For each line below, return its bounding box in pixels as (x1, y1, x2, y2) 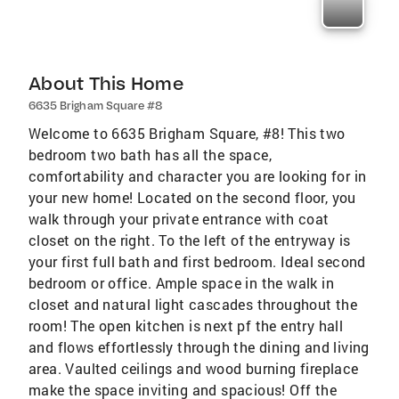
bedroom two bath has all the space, (28, 144, 272, 164)
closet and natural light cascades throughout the (28, 294, 358, 313)
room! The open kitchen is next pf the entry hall (28, 315, 344, 335)
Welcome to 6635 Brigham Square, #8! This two (28, 123, 346, 142)
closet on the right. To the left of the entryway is (28, 230, 351, 249)
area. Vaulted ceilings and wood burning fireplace (28, 358, 359, 378)
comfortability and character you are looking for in (28, 166, 367, 185)
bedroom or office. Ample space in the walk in (28, 273, 334, 292)
